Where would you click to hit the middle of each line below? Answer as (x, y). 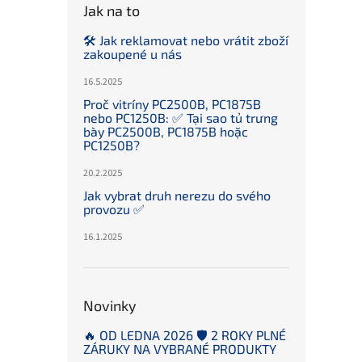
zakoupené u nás (133, 54)
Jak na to (112, 11)
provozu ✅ (114, 209)
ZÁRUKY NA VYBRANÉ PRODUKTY (180, 349)
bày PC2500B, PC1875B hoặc (166, 132)
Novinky (110, 306)
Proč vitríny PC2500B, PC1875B (172, 104)
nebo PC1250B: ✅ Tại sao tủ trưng (181, 118)
